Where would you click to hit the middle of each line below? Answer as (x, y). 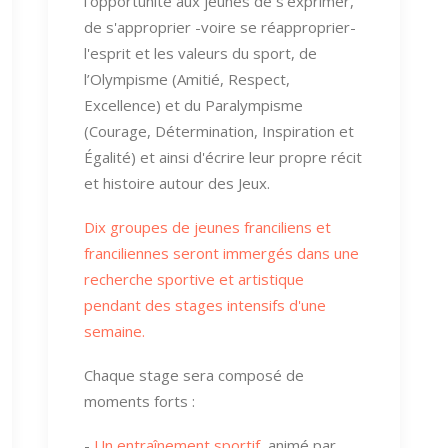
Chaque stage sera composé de (194, 374)
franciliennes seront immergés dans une (221, 252)
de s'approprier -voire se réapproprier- (220, 26)
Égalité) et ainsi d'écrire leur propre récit (223, 156)
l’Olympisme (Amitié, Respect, (187, 78)
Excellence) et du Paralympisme (193, 104)
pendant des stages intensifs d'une (205, 304)
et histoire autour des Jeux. (177, 182)
